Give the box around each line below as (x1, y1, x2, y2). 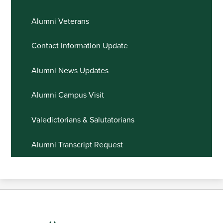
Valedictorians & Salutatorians (31, 114, 134, 125)
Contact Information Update (31, 41, 128, 51)
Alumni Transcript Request (31, 139, 123, 150)
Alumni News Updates (31, 65, 109, 76)
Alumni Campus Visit (31, 90, 104, 101)
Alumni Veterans (31, 16, 89, 26)
